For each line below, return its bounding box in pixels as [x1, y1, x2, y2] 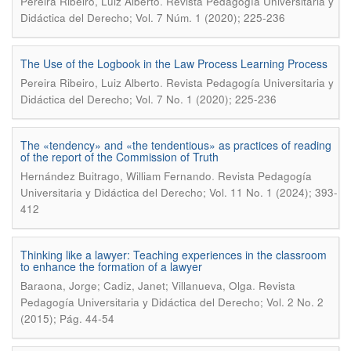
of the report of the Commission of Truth [20, 149, 219, 165]
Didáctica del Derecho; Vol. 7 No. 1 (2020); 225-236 [20, 92, 277, 107]
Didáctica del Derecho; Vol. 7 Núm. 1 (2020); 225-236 [20, 10, 285, 25]
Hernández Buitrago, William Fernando [20, 168, 212, 183]
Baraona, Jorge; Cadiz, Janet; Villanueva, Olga [20, 278, 252, 293]
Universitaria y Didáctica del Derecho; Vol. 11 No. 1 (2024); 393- [20, 185, 338, 200]
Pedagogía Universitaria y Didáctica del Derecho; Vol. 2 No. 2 [20, 295, 324, 309]
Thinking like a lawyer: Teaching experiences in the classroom [20, 247, 327, 262]
